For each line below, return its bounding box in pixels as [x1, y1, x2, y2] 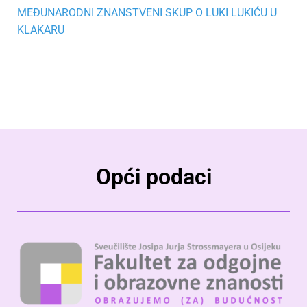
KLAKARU [17, 23, 67, 37]
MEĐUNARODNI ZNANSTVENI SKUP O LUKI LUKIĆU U [17, 6, 277, 20]
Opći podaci [95, 164, 212, 191]
